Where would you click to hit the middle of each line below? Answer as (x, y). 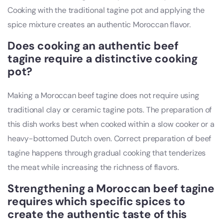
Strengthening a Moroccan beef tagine (111, 189)
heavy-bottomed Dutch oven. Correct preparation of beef (110, 139)
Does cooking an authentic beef (93, 46)
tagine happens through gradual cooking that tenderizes (107, 153)
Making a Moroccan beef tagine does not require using (103, 96)
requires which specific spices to (96, 202)
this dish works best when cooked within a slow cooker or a (111, 124)
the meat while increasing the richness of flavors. (93, 167)
